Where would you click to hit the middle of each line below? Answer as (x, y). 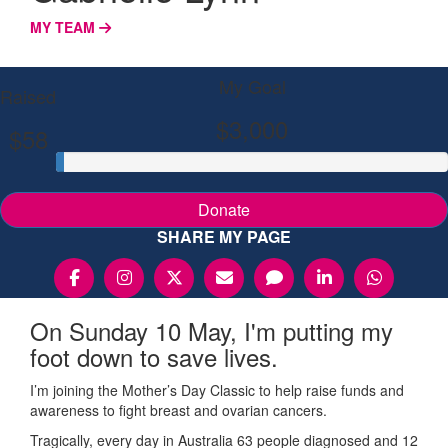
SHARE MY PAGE (224, 236)
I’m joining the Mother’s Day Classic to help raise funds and (217, 389)
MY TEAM (64, 26)
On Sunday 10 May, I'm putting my (211, 330)
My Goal (252, 85)
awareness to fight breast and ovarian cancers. (178, 409)
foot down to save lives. (154, 356)
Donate (224, 209)
